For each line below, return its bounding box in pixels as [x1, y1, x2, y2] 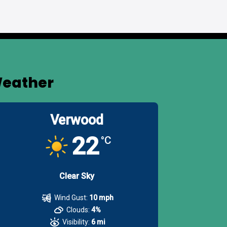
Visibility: [62, 217, 90, 226]
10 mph [89, 193, 113, 202]
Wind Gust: [54, 193, 88, 202]
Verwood [50, 111, 104, 128]
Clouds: [66, 205, 90, 214]
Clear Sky [59, 171, 95, 181]
